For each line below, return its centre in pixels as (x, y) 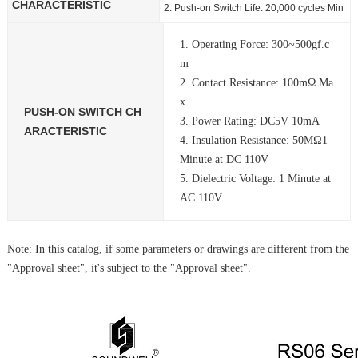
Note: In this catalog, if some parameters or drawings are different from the (178, 249)
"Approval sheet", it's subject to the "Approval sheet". (129, 268)
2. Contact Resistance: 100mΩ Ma (256, 83)
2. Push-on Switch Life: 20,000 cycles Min (253, 8)
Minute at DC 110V (224, 159)
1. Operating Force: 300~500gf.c (254, 44)
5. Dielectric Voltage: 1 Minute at (255, 179)
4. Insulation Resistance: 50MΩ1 (253, 140)
